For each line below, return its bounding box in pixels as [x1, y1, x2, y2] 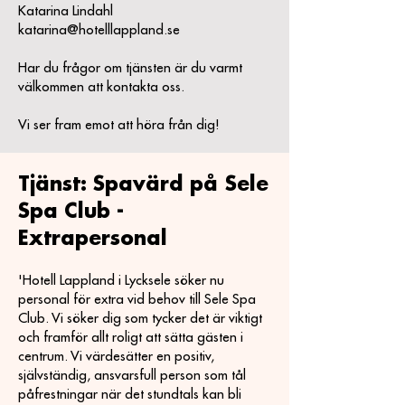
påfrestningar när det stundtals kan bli [18, 388, 241, 401]
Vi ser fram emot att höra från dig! [18, 118, 220, 132]
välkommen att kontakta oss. [18, 80, 184, 94]
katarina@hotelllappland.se [18, 24, 180, 37]
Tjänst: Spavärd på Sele [18, 174, 268, 194]
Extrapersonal [18, 229, 167, 249]
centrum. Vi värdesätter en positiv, [18, 350, 214, 363]
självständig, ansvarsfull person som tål [18, 369, 246, 382]
